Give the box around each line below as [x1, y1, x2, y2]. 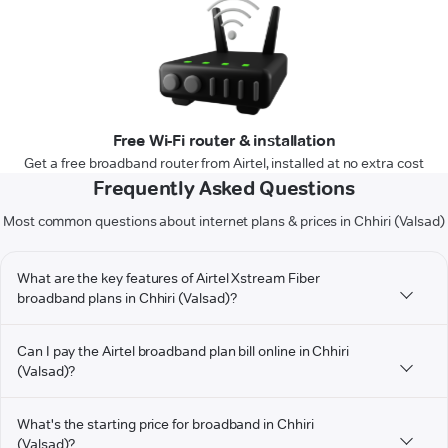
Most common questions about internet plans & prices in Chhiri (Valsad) [2, 212, 446, 231]
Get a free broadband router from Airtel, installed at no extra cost [24, 154, 424, 173]
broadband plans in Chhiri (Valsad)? [17, 289, 237, 308]
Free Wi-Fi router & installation [112, 131, 336, 151]
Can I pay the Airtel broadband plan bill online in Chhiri [17, 342, 350, 361]
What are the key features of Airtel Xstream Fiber [17, 269, 320, 288]
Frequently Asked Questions [93, 176, 355, 201]
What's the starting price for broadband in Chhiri [17, 415, 314, 434]
